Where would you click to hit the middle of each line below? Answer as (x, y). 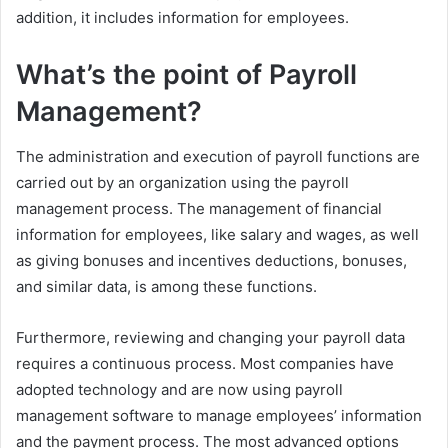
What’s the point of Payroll (186, 74)
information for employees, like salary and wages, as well (217, 234)
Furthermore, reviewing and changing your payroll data (210, 337)
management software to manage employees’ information (219, 415)
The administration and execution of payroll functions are (218, 156)
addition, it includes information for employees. (182, 17)
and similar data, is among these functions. (166, 286)
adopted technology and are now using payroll (179, 389)
